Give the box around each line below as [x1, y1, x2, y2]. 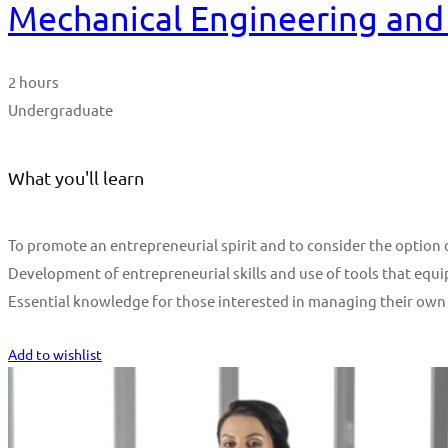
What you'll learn [8, 166, 144, 188]
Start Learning [8, 318, 97, 337]
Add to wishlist [8, 344, 102, 363]
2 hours [8, 71, 59, 91]
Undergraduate [8, 99, 113, 119]
